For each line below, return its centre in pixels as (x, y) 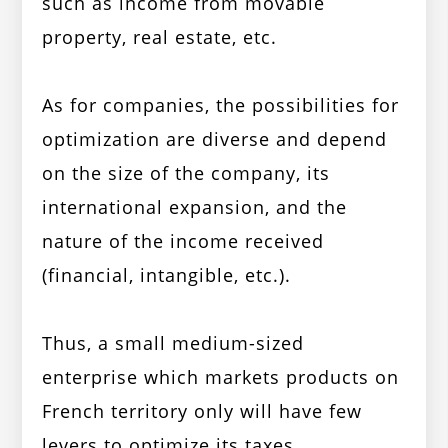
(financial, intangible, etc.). (167, 275)
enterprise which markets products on (221, 377)
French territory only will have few (202, 411)
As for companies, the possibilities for (221, 105)
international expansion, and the (195, 207)
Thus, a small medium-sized (173, 343)
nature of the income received (183, 241)
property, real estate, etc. (160, 37)
